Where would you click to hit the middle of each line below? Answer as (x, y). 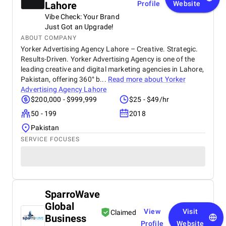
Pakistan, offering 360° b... (64, 79)
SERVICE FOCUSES (50, 139)
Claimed (123, 212)
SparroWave (73, 194)
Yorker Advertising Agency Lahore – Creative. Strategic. (109, 49)
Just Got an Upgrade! (79, 27)
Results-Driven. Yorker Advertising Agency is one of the (108, 59)
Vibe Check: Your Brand (82, 17)
